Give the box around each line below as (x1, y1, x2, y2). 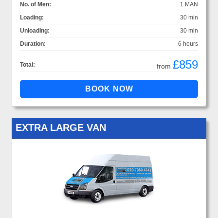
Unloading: (20, 27, 50, 34)
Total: (20, 61, 35, 68)
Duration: (20, 40, 46, 47)
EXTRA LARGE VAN (16, 122, 106, 133)
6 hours (178, 40, 198, 47)
